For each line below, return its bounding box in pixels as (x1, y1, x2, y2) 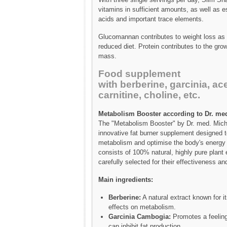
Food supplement (98, 68, 180, 79)
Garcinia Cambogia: (108, 212, 171, 220)
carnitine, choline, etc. (98, 89, 200, 100)
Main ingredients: (98, 175, 153, 183)
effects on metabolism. (108, 203, 176, 211)
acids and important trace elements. (98, 15, 204, 23)
